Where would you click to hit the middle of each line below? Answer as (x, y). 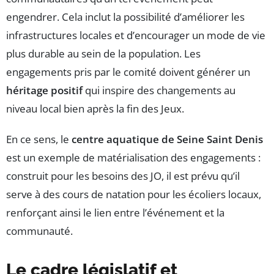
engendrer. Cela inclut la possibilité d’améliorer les (125, 17)
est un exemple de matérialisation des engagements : (133, 157)
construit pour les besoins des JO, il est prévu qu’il (123, 176)
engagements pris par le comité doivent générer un (128, 72)
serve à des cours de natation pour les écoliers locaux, (134, 194)
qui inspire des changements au (159, 90)
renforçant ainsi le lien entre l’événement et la (115, 212)
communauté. (39, 231)
